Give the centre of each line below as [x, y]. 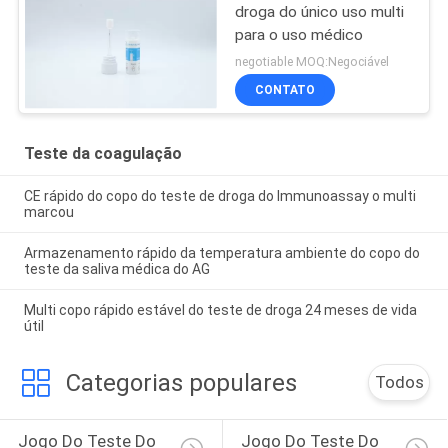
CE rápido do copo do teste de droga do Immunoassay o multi [219, 195]
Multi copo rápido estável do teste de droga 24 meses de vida [220, 309]
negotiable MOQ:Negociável [312, 62]
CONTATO [285, 90]
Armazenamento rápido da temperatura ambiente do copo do [221, 252]
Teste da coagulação [102, 154]
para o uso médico [299, 34]
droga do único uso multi [320, 11]
